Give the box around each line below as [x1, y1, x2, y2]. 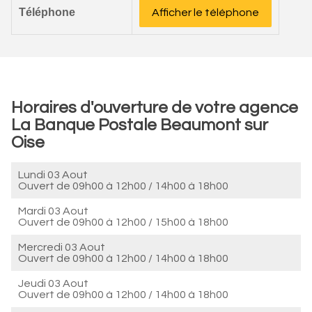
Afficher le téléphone [152, 7, 259, 18]
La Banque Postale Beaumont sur [11, 116, 268, 134]
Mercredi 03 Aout [18, 242, 105, 253]
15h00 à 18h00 [155, 217, 228, 228]
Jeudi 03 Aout [18, 278, 88, 289]
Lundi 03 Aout [18, 169, 88, 180]
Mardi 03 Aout [18, 205, 88, 217]
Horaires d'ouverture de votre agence [11, 99, 298, 116]
